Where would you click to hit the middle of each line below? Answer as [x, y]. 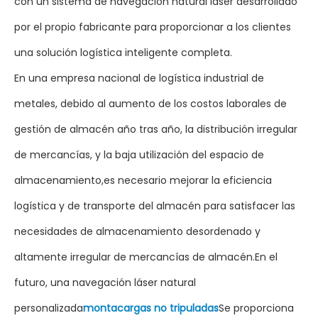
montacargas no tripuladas [151, 308]
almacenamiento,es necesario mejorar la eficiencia [143, 180]
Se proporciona [256, 308]
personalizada [49, 308]
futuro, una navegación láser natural [105, 283]
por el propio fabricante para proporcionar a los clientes [153, 27]
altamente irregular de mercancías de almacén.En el [146, 257]
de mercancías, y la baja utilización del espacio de [139, 155]
